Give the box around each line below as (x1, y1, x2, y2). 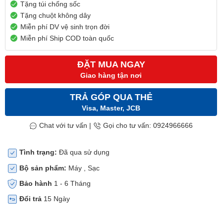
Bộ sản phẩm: (19, 164, 66, 172)
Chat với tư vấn (37, 121, 87, 129)
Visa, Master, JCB (82, 104, 140, 112)
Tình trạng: (19, 148, 57, 157)
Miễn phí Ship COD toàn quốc (20, 34, 114, 42)
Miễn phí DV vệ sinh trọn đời (20, 23, 110, 31)
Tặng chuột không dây (20, 11, 91, 19)
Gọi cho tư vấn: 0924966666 (101, 121, 193, 129)
